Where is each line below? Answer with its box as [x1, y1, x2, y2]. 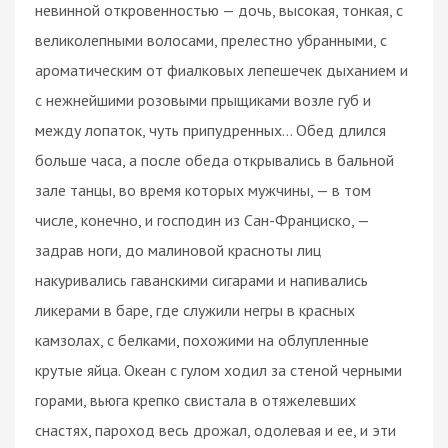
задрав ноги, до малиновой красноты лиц [35, 239, 321, 260]
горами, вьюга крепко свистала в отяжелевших [35, 389, 356, 410]
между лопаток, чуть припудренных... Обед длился [35, 119, 386, 140]
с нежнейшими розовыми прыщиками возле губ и [35, 89, 371, 110]
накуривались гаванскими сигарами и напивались [35, 269, 368, 290]
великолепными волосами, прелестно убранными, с [35, 29, 387, 50]
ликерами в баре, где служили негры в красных [35, 299, 355, 320]
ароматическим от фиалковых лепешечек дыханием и [35, 59, 408, 80]
